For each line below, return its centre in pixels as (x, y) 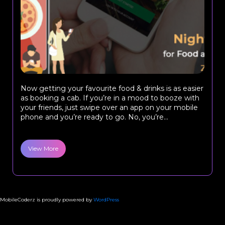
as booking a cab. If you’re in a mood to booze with (110, 98)
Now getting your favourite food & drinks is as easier (112, 88)
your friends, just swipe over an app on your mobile (109, 107)
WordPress (106, 200)
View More (43, 148)
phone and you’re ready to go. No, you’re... (94, 117)
